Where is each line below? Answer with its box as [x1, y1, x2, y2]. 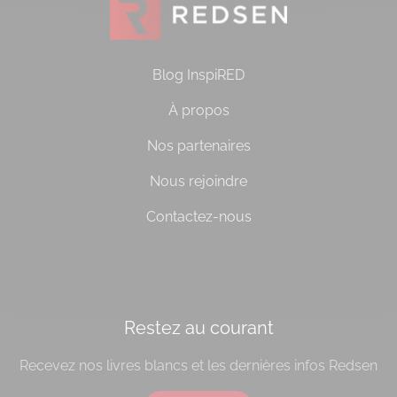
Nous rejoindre [150, 173, 247, 191]
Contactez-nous [145, 208, 252, 226]
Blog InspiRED [152, 66, 245, 84]
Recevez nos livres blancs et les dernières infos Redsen [19, 357, 378, 375]
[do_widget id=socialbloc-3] [18, 281, 196, 299]
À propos [167, 102, 230, 120]
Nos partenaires [146, 137, 251, 155]
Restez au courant [123, 317, 274, 339]
